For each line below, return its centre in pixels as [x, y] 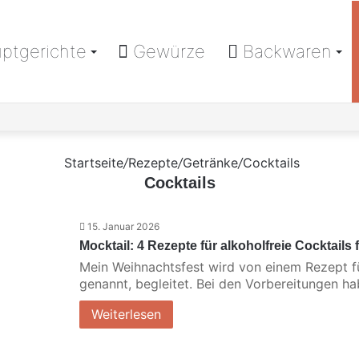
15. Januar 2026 [123, 226]
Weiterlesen [126, 314]
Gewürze [167, 51]
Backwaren [285, 51]
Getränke [210, 163]
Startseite [91, 163]
